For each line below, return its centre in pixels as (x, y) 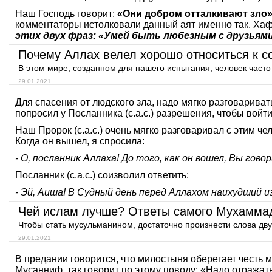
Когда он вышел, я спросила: (80, 141)
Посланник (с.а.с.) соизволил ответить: (102, 175)
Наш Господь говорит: (66, 14)
